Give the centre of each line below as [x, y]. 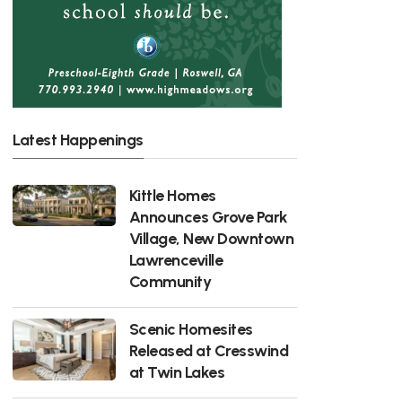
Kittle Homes [172, 195]
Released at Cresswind [209, 350]
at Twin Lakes [177, 371]
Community [170, 281]
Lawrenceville [176, 259]
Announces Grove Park [208, 216]
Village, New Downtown [211, 238]
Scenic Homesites [191, 328]
